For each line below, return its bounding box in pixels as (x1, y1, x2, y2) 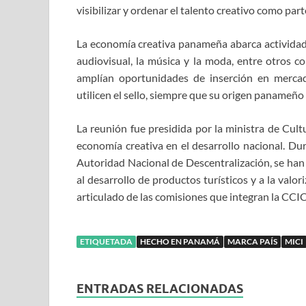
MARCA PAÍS (227, 236, 277, 247)
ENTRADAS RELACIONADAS (76, 281, 243, 296)
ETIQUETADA (80, 236, 133, 247)
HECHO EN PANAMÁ (140, 236, 220, 247)
